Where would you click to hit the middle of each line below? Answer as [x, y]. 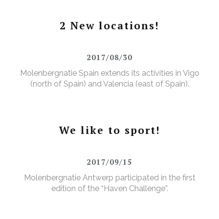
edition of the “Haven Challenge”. [109, 189]
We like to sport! [109, 130]
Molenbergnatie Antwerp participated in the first [109, 178]
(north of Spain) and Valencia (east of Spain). [109, 84]
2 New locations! [109, 26]
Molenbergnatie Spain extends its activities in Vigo [109, 73]
